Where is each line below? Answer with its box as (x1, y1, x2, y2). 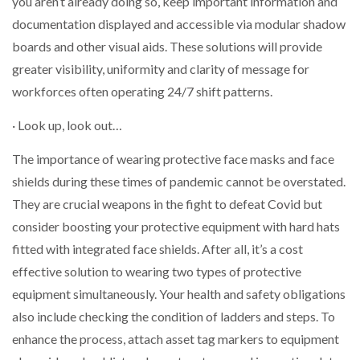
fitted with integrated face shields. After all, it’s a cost (12, 241, 303, 257)
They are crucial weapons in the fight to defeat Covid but (12, 196, 322, 212)
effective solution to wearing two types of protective (12, 264, 301, 280)
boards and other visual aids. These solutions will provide (12, 38, 322, 54)
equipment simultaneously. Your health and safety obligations (12, 286, 346, 302)
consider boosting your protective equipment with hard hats (12, 219, 340, 235)
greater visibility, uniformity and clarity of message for (12, 60, 309, 76)
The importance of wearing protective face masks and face (12, 151, 334, 167)
